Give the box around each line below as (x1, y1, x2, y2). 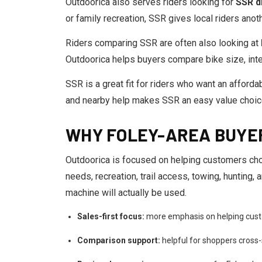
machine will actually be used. (65, 187, 187, 198)
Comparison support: (77, 236, 160, 245)
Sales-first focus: (77, 212, 144, 221)
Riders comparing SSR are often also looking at (65, 37, 261, 49)
